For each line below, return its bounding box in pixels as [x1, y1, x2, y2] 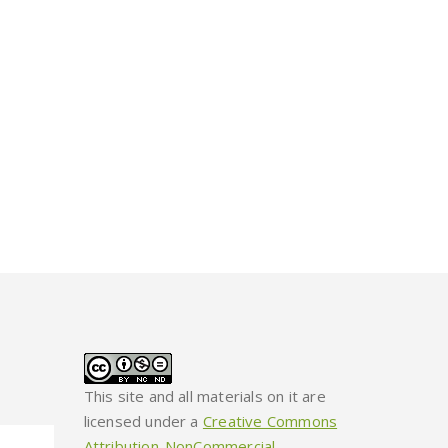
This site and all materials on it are [83, 385, 326, 406]
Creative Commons [202, 410, 338, 431]
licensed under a [83, 410, 203, 431]
